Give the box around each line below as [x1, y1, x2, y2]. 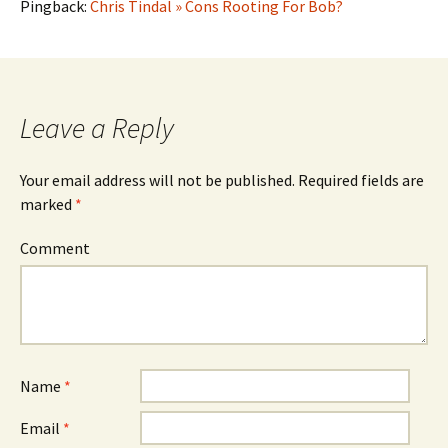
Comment [20, 238, 90, 258]
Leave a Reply [20, 110, 174, 146]
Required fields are [295, 170, 424, 190]
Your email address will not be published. [20, 170, 295, 190]
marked [20, 194, 75, 214]
